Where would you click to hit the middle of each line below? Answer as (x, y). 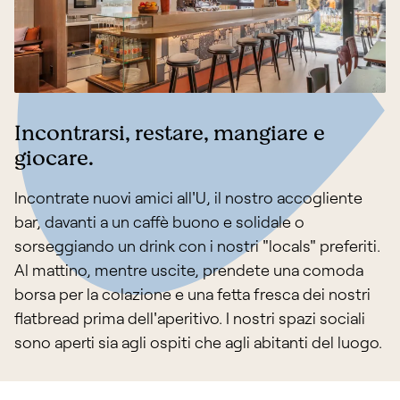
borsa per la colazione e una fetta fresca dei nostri (192, 294)
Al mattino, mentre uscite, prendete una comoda (189, 270)
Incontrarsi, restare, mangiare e (170, 134)
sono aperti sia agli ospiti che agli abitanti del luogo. (198, 342)
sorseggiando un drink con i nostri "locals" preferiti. (197, 246)
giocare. (54, 159)
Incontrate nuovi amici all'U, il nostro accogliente (188, 198)
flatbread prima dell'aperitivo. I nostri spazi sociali (190, 318)
